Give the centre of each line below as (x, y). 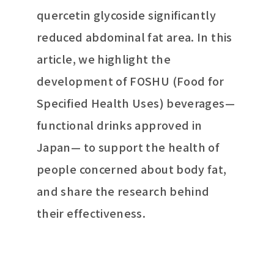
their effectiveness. (91, 213)
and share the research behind (123, 191)
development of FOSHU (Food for (131, 81)
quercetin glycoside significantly (126, 15)
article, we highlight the (104, 59)
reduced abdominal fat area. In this (135, 37)
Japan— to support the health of (128, 147)
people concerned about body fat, (132, 169)
